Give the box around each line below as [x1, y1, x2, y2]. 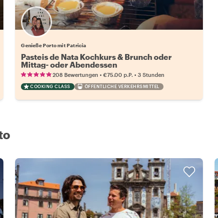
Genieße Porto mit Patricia [21, 42, 87, 48]
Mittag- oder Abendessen [21, 59, 118, 69]
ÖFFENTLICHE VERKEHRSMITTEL [84, 83, 160, 89]
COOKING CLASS [30, 83, 71, 89]
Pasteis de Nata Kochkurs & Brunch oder [21, 52, 172, 61]
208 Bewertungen [53, 71, 99, 78]
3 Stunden [138, 71, 165, 78]
